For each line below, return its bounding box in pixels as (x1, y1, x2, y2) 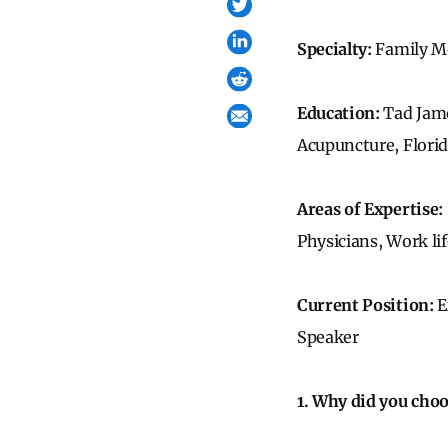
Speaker (297, 327, 359, 347)
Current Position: (297, 295, 438, 315)
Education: (297, 103, 384, 123)
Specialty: (297, 39, 376, 59)
